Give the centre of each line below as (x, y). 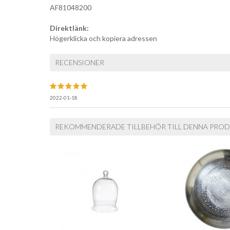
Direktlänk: (69, 28)
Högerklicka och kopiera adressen (103, 38)
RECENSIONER (80, 62)
